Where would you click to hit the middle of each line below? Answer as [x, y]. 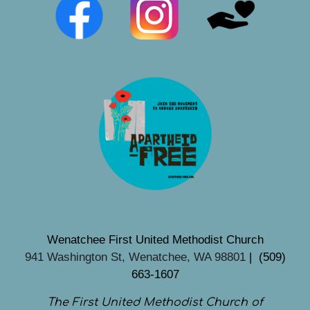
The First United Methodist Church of [155, 302]
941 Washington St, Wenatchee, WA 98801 [135, 256]
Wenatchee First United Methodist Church [155, 239]
